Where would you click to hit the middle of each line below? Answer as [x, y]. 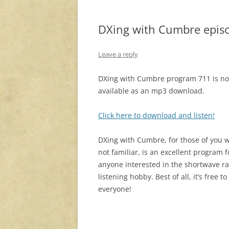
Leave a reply [118, 54]
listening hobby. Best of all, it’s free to [163, 177]
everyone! [115, 189]
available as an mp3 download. [151, 91]
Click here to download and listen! [156, 116]
